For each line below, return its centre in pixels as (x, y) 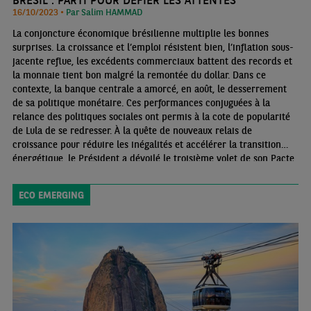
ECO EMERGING (51, 195)
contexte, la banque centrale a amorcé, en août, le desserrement (149, 89)
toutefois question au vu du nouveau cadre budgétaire (125, 186)
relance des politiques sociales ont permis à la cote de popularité (151, 116)
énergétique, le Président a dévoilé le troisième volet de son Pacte (153, 158)
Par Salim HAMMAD (104, 11)
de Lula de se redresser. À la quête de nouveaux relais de (132, 130)
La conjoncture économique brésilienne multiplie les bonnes (140, 33)
